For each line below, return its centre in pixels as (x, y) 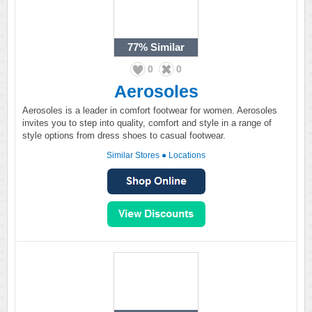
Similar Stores (133, 155)
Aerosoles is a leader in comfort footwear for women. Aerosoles (150, 110)
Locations (187, 155)
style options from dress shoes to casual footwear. (124, 135)
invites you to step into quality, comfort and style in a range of (147, 123)
